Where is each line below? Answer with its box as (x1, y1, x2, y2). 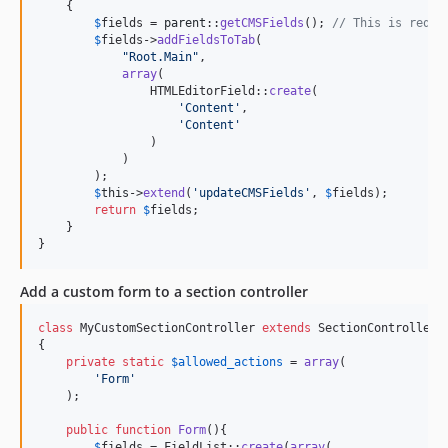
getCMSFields (220, 16, 304, 30)
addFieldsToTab (157, 33, 255, 47)
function (115, 423, 171, 437)
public (66, 423, 108, 437)
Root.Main (129, 50, 192, 64)
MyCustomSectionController (73, 321, 262, 335)
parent (164, 16, 206, 30)
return (94, 203, 136, 217)
